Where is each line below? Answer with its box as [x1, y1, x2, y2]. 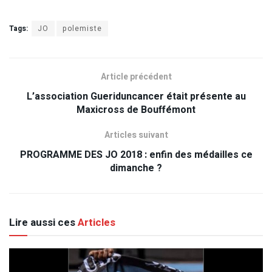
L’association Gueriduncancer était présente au [26, 89, 246, 104]
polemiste [63, 23, 102, 35]
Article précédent [100, 70, 172, 84]
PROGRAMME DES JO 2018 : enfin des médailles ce [19, 148, 253, 163]
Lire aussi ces [9, 215, 75, 231]
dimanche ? [110, 161, 162, 176]
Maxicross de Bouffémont [76, 103, 195, 118]
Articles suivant [104, 129, 168, 142]
